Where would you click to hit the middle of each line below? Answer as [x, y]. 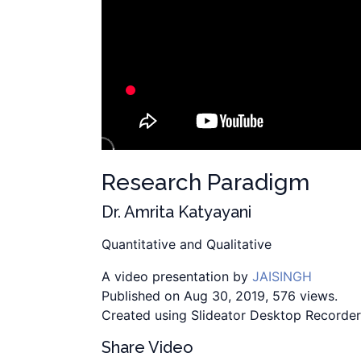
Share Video [147, 348]
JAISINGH [282, 277]
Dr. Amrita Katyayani [176, 212]
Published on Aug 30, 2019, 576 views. [220, 296]
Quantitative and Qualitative [187, 245]
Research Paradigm [205, 183]
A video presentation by [177, 277]
